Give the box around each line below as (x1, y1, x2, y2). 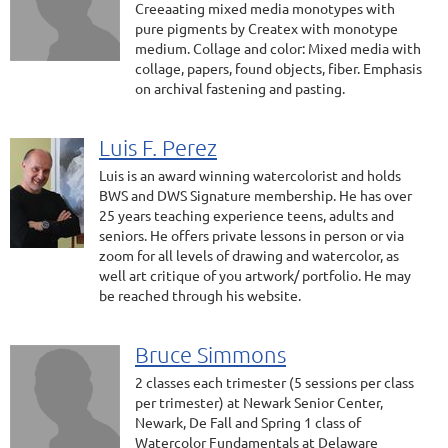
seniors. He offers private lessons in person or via (99, 226, 404, 244)
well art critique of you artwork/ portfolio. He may (99, 266, 411, 284)
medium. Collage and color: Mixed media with (135, 39, 421, 57)
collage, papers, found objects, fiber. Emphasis (135, 59, 422, 77)
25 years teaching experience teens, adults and (99, 206, 394, 224)
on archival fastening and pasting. (135, 79, 345, 97)
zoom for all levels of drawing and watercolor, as (99, 246, 399, 264)
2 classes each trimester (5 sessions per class (135, 373, 414, 391)
